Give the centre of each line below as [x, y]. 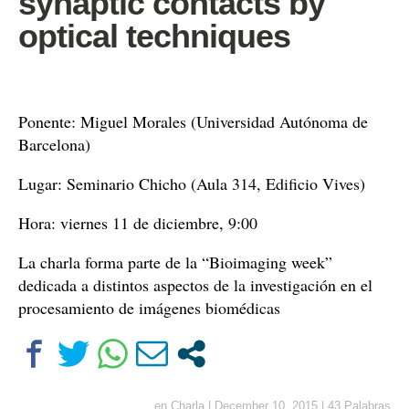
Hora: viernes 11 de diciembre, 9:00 [138, 223]
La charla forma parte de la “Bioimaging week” [175, 262]
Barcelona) [54, 144]
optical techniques [154, 36]
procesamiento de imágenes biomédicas [149, 308]
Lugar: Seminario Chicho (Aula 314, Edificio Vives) [192, 184]
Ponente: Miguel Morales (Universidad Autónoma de [193, 121]
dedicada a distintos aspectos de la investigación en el [195, 285]
